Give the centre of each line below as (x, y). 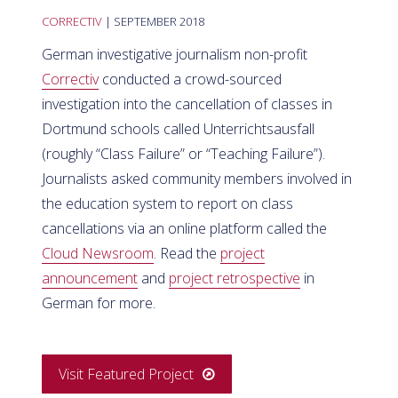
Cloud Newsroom (98, 254)
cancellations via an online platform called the (184, 229)
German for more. (99, 303)
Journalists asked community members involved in (197, 179)
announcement (90, 279)
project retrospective (235, 279)
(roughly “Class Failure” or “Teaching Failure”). (183, 154)
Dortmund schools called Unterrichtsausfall (178, 129)
